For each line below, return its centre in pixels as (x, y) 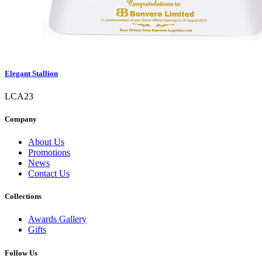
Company (21, 119)
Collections (23, 196)
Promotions (49, 153)
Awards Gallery (57, 219)
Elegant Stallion (31, 73)
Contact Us (49, 174)
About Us (46, 142)
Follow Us (21, 253)
